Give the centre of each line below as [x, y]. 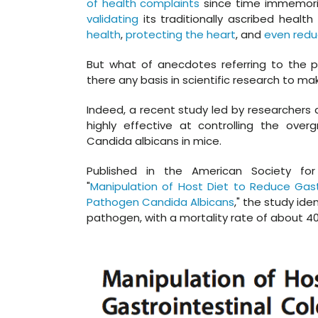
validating [113, 19]
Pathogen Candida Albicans [161, 202]
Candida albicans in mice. [154, 141]
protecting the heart [181, 34]
